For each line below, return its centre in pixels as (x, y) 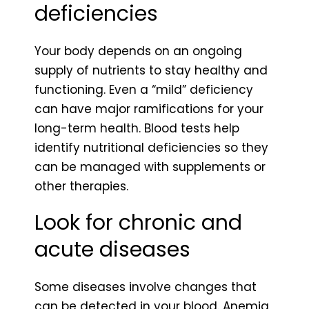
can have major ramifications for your (149, 109)
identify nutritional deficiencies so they (151, 148)
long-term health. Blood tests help (137, 129)
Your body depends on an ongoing (138, 51)
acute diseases (112, 250)
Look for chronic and (138, 223)
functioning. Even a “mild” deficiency (144, 90)
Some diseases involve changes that (146, 287)
